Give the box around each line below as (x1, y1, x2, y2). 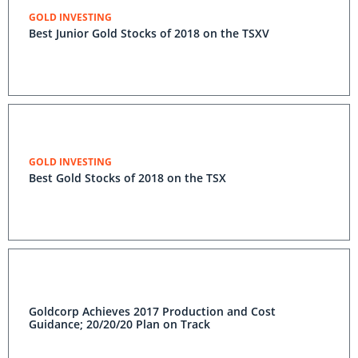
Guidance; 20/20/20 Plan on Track (29, 316, 210, 332)
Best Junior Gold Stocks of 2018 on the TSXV (29, 26, 269, 41)
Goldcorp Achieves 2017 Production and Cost (29, 304, 276, 319)
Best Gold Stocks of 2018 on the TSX (29, 170, 226, 185)
